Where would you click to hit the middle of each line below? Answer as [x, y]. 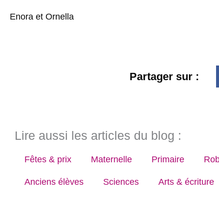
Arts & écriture [186, 182]
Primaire [168, 159]
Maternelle [111, 159]
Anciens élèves [54, 182]
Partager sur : [164, 76]
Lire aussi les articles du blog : [98, 135]
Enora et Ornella [43, 17]
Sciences [121, 182]
